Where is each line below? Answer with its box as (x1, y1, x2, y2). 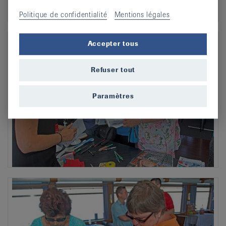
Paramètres (92, 91, 134, 100)
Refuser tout (91, 66, 135, 75)
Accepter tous (87, 39, 139, 48)
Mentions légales (114, 10, 170, 19)
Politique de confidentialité (19, 10, 107, 19)
